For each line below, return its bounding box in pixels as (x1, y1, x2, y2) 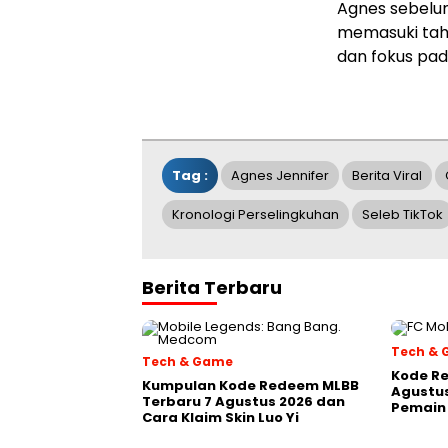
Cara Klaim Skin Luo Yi (142, 408, 299, 427)
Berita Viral (352, 166, 422, 185)
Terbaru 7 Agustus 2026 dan (142, 392, 345, 411)
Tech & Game (142, 353, 233, 370)
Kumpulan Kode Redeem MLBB (142, 376, 359, 395)
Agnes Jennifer (231, 166, 329, 185)
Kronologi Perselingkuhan (172, 205, 339, 224)
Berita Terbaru (142, 275, 282, 300)
